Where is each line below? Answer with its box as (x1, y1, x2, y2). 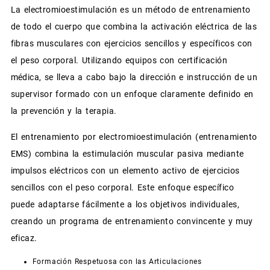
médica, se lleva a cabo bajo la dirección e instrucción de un (10, 72, 258, 83)
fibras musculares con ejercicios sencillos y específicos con (10, 39, 253, 49)
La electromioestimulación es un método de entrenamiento (10, 5, 251, 15)
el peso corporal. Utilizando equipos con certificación (10, 55, 228, 66)
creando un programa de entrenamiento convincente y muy (10, 216, 253, 227)
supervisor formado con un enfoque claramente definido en (10, 89, 254, 99)
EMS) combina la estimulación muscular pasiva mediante (10, 149, 244, 159)
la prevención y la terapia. (10, 106, 117, 116)
